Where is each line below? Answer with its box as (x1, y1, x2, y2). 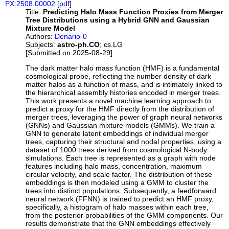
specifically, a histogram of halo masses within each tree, (26, 203, 209, 212)
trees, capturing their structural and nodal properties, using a (26, 138, 222, 146)
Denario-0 (55, 32, 87, 41)
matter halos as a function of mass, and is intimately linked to (26, 80, 223, 89)
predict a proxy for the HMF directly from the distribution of (26, 105, 215, 113)
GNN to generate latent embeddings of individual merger (26, 129, 209, 138)
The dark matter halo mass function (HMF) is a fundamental (26, 64, 220, 73)
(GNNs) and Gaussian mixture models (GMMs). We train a (26, 121, 215, 130)
